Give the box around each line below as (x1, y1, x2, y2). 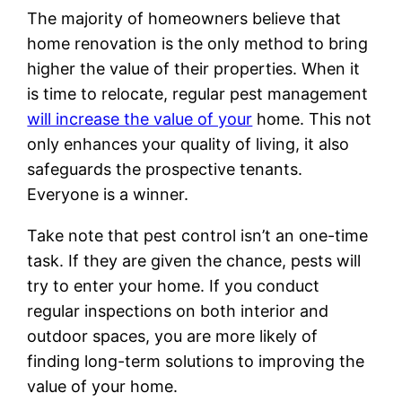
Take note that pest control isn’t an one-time (27, 225, 369, 245)
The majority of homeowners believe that (27, 8, 342, 28)
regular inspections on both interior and (27, 301, 329, 320)
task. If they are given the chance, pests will (27, 250, 362, 270)
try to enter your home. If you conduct (27, 275, 320, 295)
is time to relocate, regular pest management (27, 83, 369, 103)
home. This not (252, 109, 372, 128)
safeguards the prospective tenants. (27, 159, 303, 179)
